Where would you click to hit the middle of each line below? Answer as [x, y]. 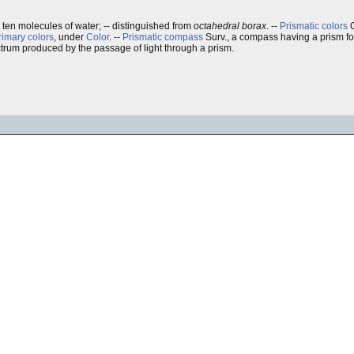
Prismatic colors [314, 26]
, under [70, 37]
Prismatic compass [163, 37]
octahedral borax [230, 26]
